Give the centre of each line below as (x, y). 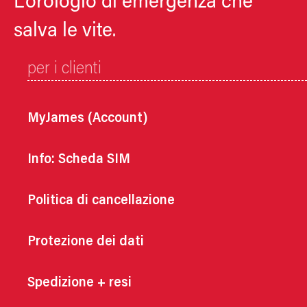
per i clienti (64, 70)
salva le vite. (65, 32)
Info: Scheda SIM (79, 160)
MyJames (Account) (88, 119)
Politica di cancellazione (101, 201)
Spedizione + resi (79, 283)
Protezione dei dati (86, 242)
